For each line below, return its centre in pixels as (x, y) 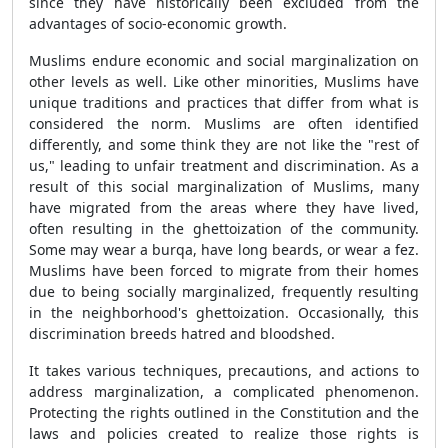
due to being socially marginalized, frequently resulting (224, 291)
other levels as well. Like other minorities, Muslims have (224, 81)
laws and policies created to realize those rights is (224, 433)
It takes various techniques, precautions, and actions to (224, 370)
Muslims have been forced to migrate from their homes (224, 270)
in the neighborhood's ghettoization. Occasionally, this (224, 312)
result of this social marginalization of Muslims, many (224, 186)
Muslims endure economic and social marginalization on (224, 60)
